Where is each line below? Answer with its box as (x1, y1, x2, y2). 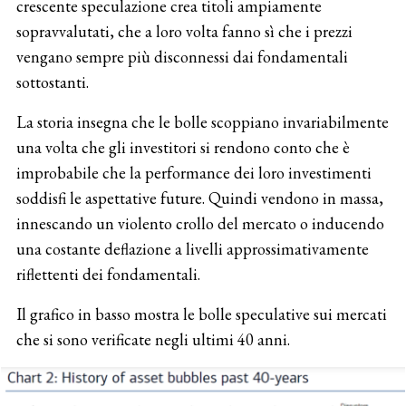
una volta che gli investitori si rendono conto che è (15, 136, 350, 158)
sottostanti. (15, 71, 89, 92)
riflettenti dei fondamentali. (15, 263, 200, 285)
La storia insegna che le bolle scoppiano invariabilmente (15, 111, 389, 132)
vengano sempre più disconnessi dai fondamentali (15, 45, 348, 67)
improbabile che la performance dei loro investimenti (15, 161, 372, 183)
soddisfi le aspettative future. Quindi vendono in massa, (15, 187, 383, 208)
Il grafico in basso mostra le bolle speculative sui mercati (15, 303, 387, 324)
